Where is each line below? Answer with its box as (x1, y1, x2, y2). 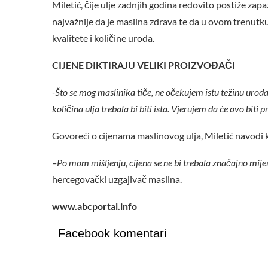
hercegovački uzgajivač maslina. (52, 173, 182, 185)
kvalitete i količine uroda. (52, 32, 154, 44)
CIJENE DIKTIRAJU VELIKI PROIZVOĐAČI (52, 59, 235, 71)
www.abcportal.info (52, 200, 137, 212)
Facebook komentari (58, 227, 166, 240)
